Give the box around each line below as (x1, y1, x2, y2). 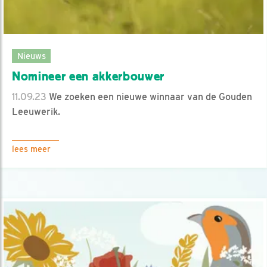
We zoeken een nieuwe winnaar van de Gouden (46, 91, 252, 103)
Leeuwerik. (12, 106, 60, 118)
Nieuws (17, 51, 46, 61)
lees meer (12, 144, 51, 154)
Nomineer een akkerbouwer (12, 69, 165, 84)
